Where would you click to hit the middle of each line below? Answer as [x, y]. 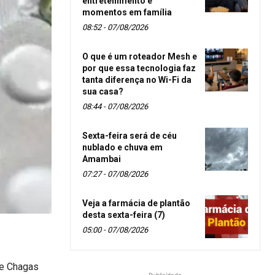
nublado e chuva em [122, 147]
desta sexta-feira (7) [124, 215]
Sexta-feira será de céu [130, 135]
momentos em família [127, 12]
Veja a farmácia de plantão [136, 203]
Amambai [102, 159]
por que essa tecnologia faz [139, 68]
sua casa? [103, 91]
